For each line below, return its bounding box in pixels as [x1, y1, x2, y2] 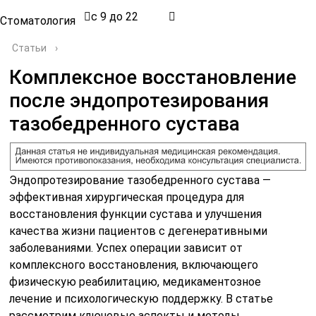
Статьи [12, 42, 47, 54]
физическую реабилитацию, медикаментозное [9, 274, 262, 288]
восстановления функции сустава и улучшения [9, 207, 262, 221]
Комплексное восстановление [9, 66, 297, 89]
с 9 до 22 [91, 10, 138, 23]
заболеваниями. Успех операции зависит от [9, 241, 243, 255]
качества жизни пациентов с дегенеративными [9, 224, 268, 238]
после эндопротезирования [9, 89, 269, 112]
